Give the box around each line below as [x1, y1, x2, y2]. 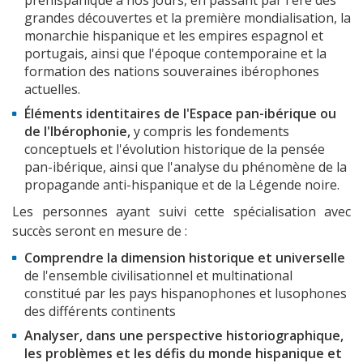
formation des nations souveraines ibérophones [24, 62, 319, 81]
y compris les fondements [134, 122, 289, 141]
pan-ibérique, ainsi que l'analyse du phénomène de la [24, 158, 347, 177]
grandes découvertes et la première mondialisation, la [24, 9, 351, 28]
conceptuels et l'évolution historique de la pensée [24, 140, 325, 159]
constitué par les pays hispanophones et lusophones [24, 284, 347, 303]
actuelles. [24, 80, 83, 99]
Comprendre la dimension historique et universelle [24, 249, 345, 267]
